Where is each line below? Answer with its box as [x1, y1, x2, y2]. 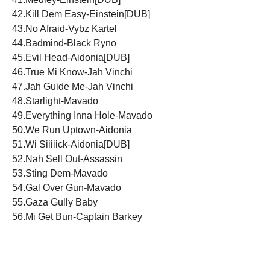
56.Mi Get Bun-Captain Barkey [12, 211, 142, 222]
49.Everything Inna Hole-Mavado [12, 110, 152, 121]
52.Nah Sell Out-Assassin [12, 153, 122, 164]
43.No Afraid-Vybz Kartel [12, 23, 117, 34]
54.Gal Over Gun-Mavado [12, 182, 121, 193]
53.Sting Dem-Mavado [12, 168, 108, 178]
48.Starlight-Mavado [12, 95, 98, 106]
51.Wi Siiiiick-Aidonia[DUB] [12, 139, 130, 149]
